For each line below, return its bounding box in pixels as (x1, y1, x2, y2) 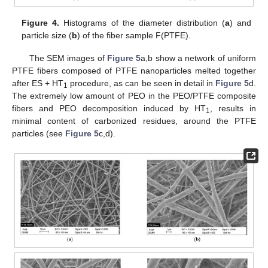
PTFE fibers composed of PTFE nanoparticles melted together (12, 66, 256, 76)
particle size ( (22, 30, 72, 40)
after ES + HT (12, 78, 64, 89)
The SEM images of (29, 53, 107, 63)
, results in (210, 103, 256, 114)
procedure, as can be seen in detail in (68, 78, 215, 89)
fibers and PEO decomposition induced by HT (12, 103, 206, 114)
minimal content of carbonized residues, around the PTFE (12, 116, 256, 126)
